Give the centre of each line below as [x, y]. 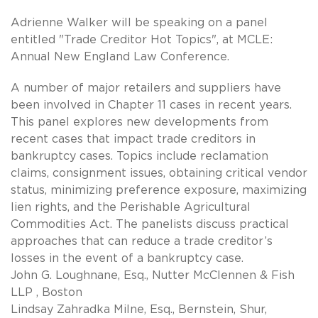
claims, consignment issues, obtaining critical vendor [159, 173]
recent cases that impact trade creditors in [133, 139]
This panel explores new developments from [139, 122]
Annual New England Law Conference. [120, 56]
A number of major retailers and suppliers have [146, 88]
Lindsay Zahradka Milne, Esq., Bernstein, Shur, [139, 309]
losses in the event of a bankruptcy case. [127, 258]
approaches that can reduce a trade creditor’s [142, 241]
